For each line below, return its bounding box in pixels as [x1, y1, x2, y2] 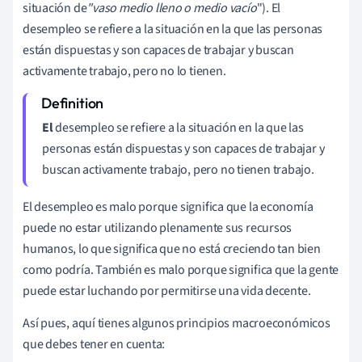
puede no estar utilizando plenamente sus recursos [23, 218, 293, 237]
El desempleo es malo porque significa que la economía [23, 197, 314, 216]
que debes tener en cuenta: [23, 335, 166, 353]
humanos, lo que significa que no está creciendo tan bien [23, 239, 321, 258]
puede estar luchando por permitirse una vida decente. [23, 281, 311, 300]
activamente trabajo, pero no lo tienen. [23, 61, 226, 80]
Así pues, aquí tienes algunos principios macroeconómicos [23, 314, 330, 332]
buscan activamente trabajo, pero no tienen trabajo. [42, 160, 314, 179]
